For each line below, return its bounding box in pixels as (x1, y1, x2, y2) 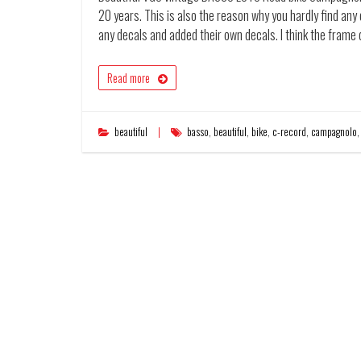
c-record (272, 124, 306, 139)
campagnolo (311, 124, 357, 139)
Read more (107, 69, 150, 86)
